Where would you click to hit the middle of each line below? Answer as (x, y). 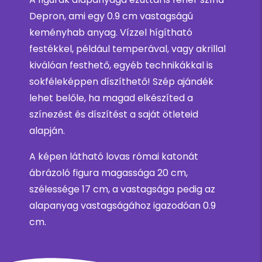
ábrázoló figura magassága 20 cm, (108, 173)
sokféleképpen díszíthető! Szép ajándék (121, 82)
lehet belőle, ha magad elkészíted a (111, 98)
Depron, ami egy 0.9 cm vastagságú (111, 16)
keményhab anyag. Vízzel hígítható (111, 33)
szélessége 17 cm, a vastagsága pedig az (122, 189)
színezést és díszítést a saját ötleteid (114, 115)
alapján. (47, 131)
